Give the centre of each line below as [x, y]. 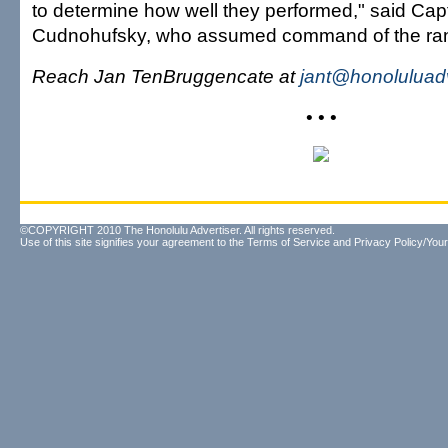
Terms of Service [288, 242]
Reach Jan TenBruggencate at [166, 76]
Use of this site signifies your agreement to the [133, 242]
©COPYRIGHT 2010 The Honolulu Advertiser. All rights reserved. [177, 230]
